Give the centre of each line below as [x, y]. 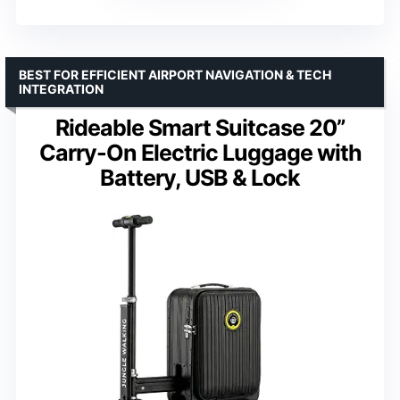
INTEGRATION [61, 89]
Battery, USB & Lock [200, 178]
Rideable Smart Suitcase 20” [200, 128]
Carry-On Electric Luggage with [200, 153]
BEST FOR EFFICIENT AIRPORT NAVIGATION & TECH [175, 75]
